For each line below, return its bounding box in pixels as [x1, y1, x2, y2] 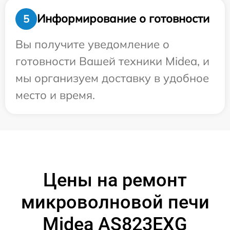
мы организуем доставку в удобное [15, 70, 209, 85]
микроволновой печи [21, 191, 209, 213]
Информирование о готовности [37, 11, 209, 26]
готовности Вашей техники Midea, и [15, 53, 209, 68]
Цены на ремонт [43, 169, 187, 191]
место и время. [15, 87, 95, 102]
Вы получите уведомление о [15, 36, 169, 51]
